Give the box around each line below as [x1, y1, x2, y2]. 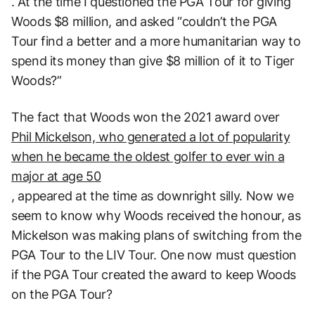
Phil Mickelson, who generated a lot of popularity [11, 129, 290, 144]
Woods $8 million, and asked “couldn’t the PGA [11, 13, 277, 29]
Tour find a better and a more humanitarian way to [11, 33, 301, 49]
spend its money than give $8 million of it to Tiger [11, 53, 295, 68]
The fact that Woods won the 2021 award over [11, 109, 280, 124]
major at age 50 [11, 168, 101, 184]
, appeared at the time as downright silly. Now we [11, 188, 294, 203]
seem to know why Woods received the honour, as [11, 207, 301, 223]
